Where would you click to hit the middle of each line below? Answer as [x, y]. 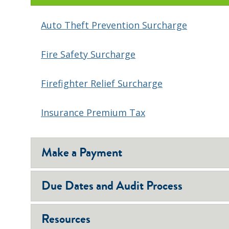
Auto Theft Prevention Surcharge [114, 25]
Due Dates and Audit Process [112, 186]
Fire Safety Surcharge [88, 54]
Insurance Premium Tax [93, 113]
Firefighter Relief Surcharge [102, 84]
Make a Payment [82, 153]
